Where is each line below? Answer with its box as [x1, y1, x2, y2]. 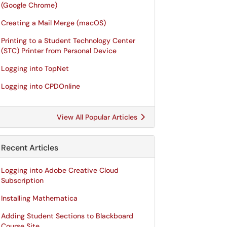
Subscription [1, 176, 44, 185]
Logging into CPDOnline [1, 82, 80, 91]
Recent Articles [1, 142, 58, 153]
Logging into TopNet [1, 64, 69, 73]
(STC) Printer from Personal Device [1, 46, 117, 55]
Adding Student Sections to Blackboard [1, 211, 133, 220]
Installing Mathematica [1, 194, 78, 203]
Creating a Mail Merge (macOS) [1, 18, 106, 27]
